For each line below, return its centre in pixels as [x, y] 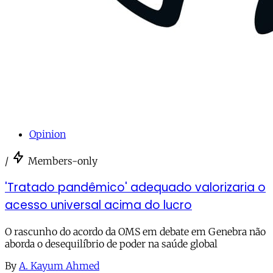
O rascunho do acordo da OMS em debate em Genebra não [135, 231]
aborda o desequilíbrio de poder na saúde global [111, 243]
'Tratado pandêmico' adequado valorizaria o [135, 187]
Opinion [48, 134]
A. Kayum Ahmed [59, 265]
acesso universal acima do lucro [98, 205]
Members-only [63, 161]
